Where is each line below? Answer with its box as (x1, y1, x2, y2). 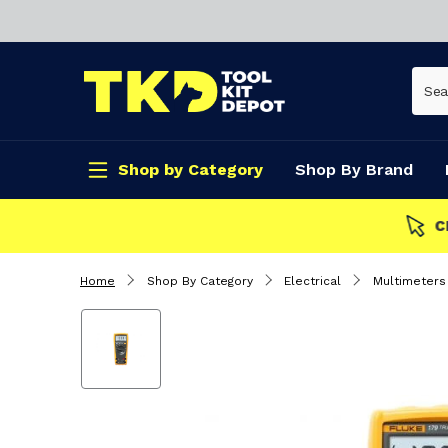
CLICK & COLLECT (278, 216, 420, 235)
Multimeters (372, 274, 446, 288)
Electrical (284, 274, 341, 288)
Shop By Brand (295, 160, 413, 179)
